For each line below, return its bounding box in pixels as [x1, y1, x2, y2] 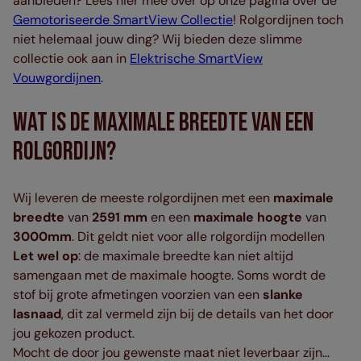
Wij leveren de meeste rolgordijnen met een [13, 189, 273, 206]
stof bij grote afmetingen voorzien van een [13, 285, 263, 303]
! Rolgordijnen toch [233, 10, 343, 28]
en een [147, 208, 193, 226]
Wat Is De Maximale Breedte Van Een [13, 107, 313, 139]
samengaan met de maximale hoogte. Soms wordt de [13, 266, 326, 284]
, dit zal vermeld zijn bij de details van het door [61, 305, 334, 322]
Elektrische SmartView [130, 49, 263, 67]
